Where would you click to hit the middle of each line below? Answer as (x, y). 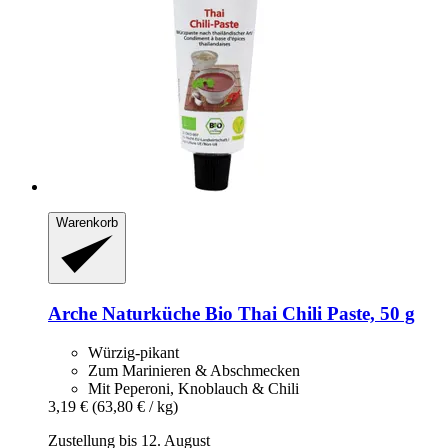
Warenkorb (87, 222)
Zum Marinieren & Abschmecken (194, 370)
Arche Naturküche (124, 314)
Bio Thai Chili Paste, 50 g (307, 314)
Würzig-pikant (133, 352)
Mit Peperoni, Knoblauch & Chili (193, 388)
